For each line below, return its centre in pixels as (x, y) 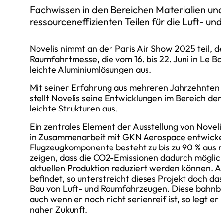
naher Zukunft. (58, 209)
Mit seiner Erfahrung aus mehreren (99, 88)
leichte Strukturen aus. (74, 108)
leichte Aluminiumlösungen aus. (92, 69)
